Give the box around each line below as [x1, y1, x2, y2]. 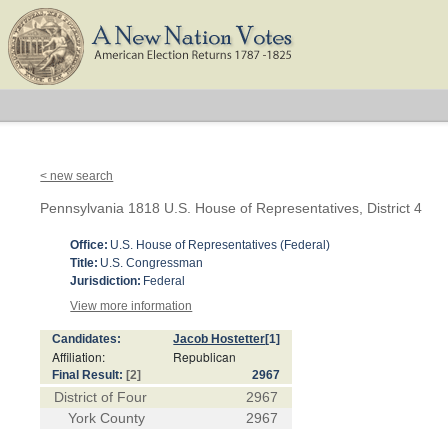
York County [68, 410, 146, 426]
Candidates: [52, 332, 122, 346]
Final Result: [52, 368, 127, 382]
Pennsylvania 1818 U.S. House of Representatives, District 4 [40, 200, 423, 216]
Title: [70, 256, 99, 270]
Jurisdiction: [70, 274, 142, 288]
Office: [70, 238, 109, 252]
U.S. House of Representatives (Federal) [110, 238, 331, 252]
